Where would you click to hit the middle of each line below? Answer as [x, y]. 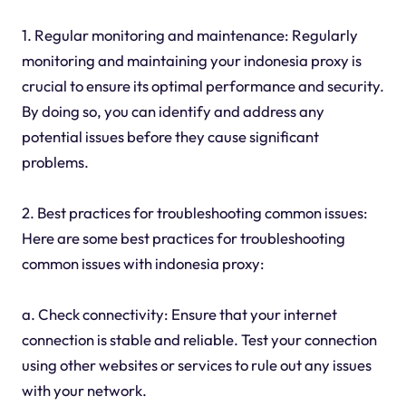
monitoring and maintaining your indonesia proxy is [191, 61]
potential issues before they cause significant [170, 137]
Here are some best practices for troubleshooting [183, 238]
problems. [55, 162]
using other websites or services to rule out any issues [196, 365]
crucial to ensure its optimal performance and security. [203, 86]
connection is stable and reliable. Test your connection [199, 340]
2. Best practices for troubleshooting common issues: [194, 213]
